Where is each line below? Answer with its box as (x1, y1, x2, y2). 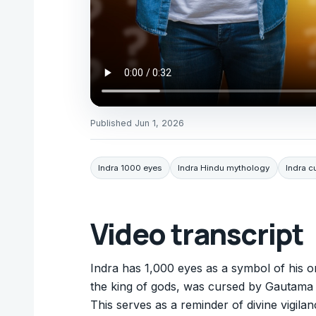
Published (90, 118, 135, 129)
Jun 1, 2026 (135, 118, 184, 129)
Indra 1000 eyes (98, 162, 162, 173)
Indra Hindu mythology (178, 162, 270, 173)
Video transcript (90, 214, 304, 254)
